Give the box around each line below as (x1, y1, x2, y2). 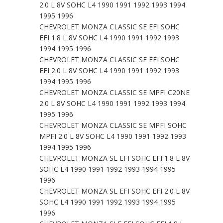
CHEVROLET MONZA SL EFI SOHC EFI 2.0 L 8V (39, 186, 190, 196)
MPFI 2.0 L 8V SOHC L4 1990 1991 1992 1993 (39, 131, 186, 141)
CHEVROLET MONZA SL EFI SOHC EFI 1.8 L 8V (39, 153, 190, 163)
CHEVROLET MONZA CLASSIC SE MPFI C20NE (39, 88, 190, 98)
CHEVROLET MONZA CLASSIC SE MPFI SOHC (39, 120, 187, 130)
